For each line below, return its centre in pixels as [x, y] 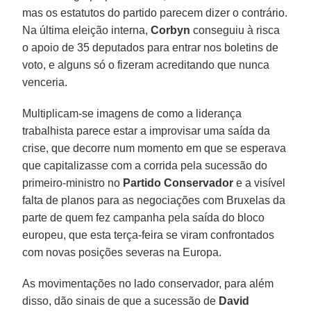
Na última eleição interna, [87, 30]
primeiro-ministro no [73, 183]
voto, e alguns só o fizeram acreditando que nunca [146, 65]
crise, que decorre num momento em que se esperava [154, 148]
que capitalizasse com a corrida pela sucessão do [145, 165]
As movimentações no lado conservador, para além [148, 283]
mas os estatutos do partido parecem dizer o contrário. [155, 12]
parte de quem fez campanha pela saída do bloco [144, 217]
